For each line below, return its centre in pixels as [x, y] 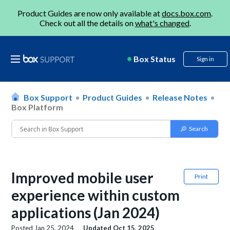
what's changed [162, 23]
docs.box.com [186, 13]
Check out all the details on [87, 23]
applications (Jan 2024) [86, 213]
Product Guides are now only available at [90, 13]
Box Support [48, 97]
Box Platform [37, 107]
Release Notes [180, 97]
